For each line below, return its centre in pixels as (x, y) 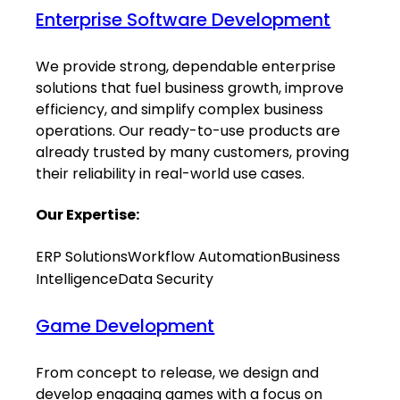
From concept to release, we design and (178, 372)
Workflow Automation (205, 256)
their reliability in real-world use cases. (171, 174)
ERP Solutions (82, 256)
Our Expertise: (88, 215)
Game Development (125, 326)
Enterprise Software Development (183, 20)
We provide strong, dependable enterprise (186, 67)
